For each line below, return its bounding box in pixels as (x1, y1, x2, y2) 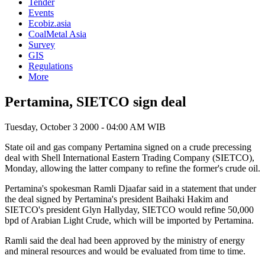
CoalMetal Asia (28, 29, 86, 39)
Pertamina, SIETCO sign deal (5, 93, 186, 109)
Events (28, 8, 54, 18)
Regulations (28, 61, 73, 71)
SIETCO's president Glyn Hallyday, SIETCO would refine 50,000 (5, 204, 254, 215)
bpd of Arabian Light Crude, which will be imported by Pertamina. (5, 215, 254, 225)
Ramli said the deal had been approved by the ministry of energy (5, 235, 245, 245)
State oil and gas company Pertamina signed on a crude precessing (5, 141, 251, 152)
